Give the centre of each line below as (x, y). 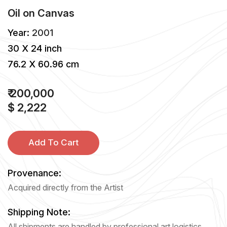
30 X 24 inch (35, 48)
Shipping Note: (39, 212)
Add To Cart (53, 143)
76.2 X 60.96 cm (43, 64)
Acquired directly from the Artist (65, 187)
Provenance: (34, 173)
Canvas (56, 13)
